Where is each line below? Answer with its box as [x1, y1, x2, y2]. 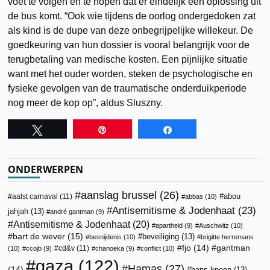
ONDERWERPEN [8, 162, 84, 176]
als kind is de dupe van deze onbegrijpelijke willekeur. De [8, 25, 254, 36]
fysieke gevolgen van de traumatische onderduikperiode [8, 83, 247, 93]
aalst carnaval [12, 192, 58, 201]
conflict [140, 244, 162, 252]
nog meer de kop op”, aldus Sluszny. [8, 97, 163, 108]
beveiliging [142, 231, 180, 241]
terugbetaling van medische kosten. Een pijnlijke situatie [8, 54, 248, 64]
